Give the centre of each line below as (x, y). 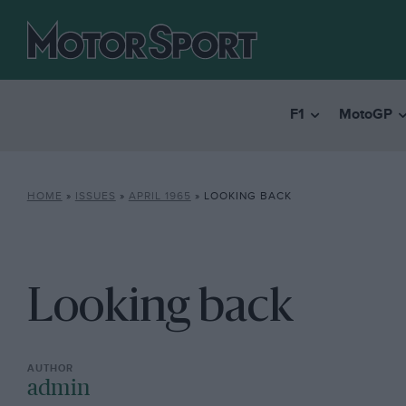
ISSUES (95, 196)
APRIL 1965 (159, 196)
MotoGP (365, 115)
